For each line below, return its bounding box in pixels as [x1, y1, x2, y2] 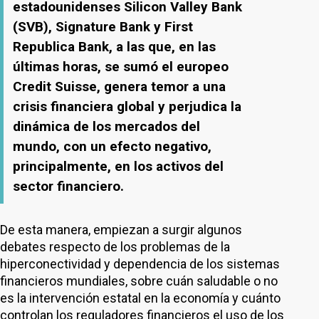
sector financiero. [13, 178, 124, 194]
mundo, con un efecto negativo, [13, 138, 211, 155]
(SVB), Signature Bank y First [13, 19, 193, 35]
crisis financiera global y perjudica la [13, 98, 241, 115]
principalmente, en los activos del [13, 158, 224, 174]
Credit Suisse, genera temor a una [13, 78, 226, 95]
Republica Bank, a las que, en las [13, 38, 216, 55]
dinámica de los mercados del [13, 118, 200, 135]
